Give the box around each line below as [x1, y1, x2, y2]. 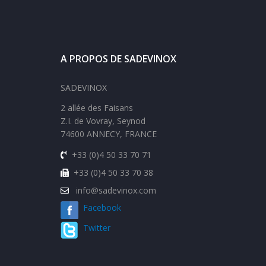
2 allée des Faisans [61, 102, 133, 113]
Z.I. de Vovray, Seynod [61, 115, 145, 126]
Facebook [78, 202, 121, 213]
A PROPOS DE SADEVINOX [61, 52, 176, 65]
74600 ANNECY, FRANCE [61, 128, 157, 140]
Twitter [83, 222, 110, 233]
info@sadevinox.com [76, 185, 156, 196]
